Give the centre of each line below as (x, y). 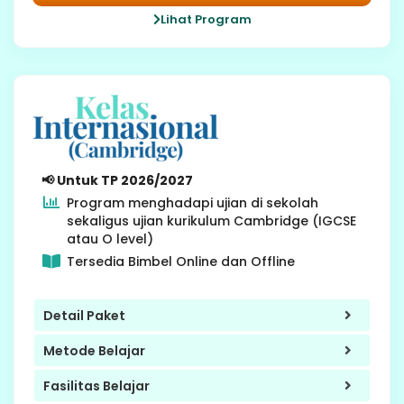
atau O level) (110, 239)
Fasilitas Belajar (96, 386)
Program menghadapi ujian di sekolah (192, 203)
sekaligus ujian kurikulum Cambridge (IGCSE (211, 221)
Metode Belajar (94, 350)
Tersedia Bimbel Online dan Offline (180, 262)
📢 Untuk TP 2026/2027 (117, 181)
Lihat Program (206, 19)
